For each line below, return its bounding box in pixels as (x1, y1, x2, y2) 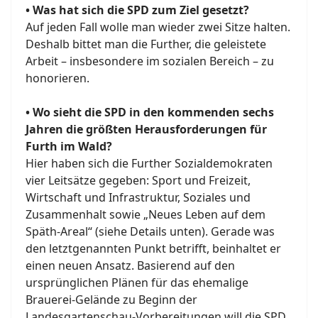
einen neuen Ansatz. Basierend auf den (26, 258, 235, 274)
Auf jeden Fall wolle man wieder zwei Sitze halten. (26, 19, 290, 35)
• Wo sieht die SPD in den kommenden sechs (26, 104, 274, 121)
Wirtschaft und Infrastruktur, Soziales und (26, 190, 251, 206)
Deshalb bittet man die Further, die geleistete (26, 36, 266, 53)
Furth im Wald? (26, 138, 112, 155)
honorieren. (26, 70, 89, 87)
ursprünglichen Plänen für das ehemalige (26, 275, 248, 291)
